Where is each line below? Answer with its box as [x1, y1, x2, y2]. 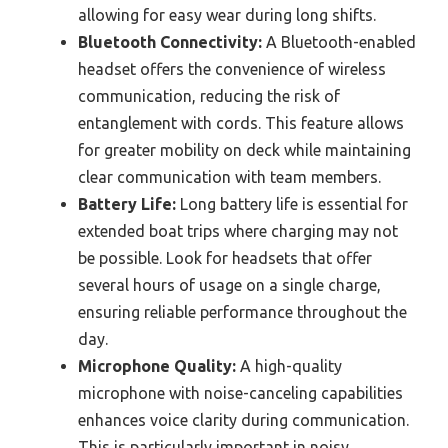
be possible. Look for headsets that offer [78, 248, 372, 267]
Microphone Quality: [78, 356, 236, 375]
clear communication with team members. [78, 167, 381, 186]
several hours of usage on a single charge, [78, 275, 381, 294]
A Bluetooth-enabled [262, 32, 416, 51]
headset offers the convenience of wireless [78, 59, 386, 78]
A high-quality [236, 356, 342, 375]
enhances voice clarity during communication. [78, 410, 409, 429]
